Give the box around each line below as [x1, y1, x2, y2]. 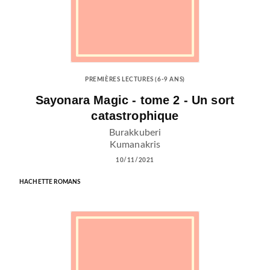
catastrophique [91, 108, 179, 122]
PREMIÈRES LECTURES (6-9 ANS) [85, 77, 185, 83]
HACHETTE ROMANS [19, 178, 81, 185]
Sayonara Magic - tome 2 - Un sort [35, 93, 235, 107]
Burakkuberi [108, 127, 162, 137]
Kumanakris [109, 139, 161, 149]
